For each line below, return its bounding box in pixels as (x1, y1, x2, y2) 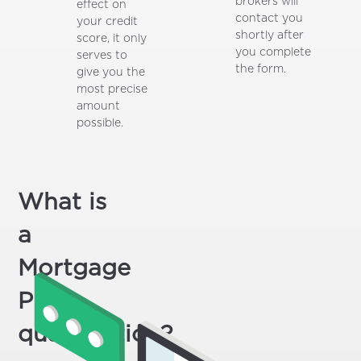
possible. (76, 118, 123, 130)
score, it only (76, 33, 147, 45)
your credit (76, 16, 138, 28)
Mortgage (18, 257, 131, 281)
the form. (234, 64, 286, 76)
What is (18, 191, 107, 215)
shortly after (234, 30, 304, 42)
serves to (76, 50, 127, 62)
